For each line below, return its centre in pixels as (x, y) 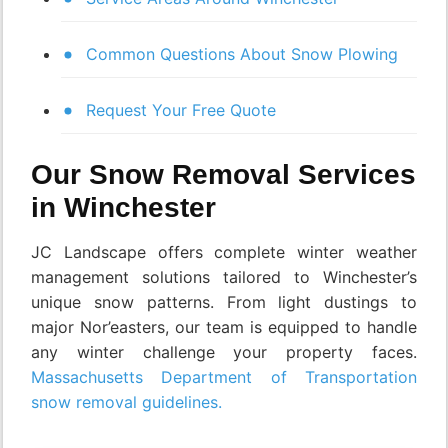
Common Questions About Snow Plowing (242, 53)
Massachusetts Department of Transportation (224, 376)
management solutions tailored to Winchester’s (224, 276)
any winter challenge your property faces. (224, 351)
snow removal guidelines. (126, 401)
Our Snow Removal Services (223, 174)
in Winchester (123, 207)
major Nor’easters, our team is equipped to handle (224, 326)
